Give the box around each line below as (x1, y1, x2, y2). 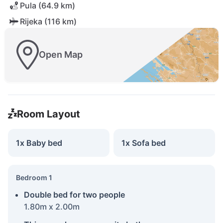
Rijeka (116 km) (20, 16, 77, 26)
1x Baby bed (16, 137, 62, 148)
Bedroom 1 (16, 173, 52, 182)
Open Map (39, 49, 83, 60)
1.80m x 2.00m (24, 201, 80, 212)
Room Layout (16, 108, 80, 120)
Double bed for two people (24, 189, 125, 200)
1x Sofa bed (121, 137, 166, 148)
